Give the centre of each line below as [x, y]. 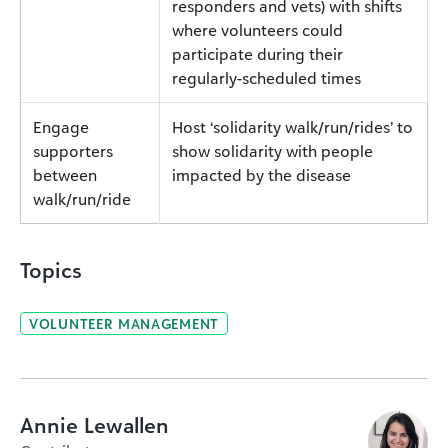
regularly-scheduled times [266, 77]
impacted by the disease [261, 174]
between [65, 174]
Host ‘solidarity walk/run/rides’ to [292, 126]
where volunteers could [257, 29]
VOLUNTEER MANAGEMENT [124, 323]
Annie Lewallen [94, 424]
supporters [73, 150]
